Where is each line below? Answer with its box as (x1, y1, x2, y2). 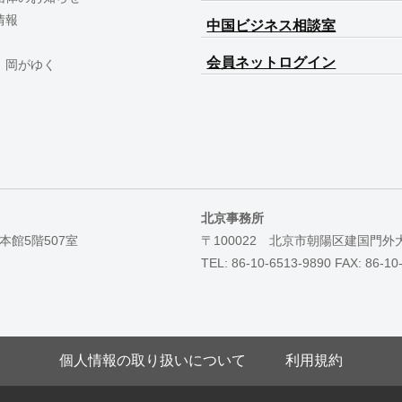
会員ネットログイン (206, 55, 336, 71)
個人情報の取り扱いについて (59, 353, 246, 369)
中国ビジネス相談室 (206, 18, 336, 34)
